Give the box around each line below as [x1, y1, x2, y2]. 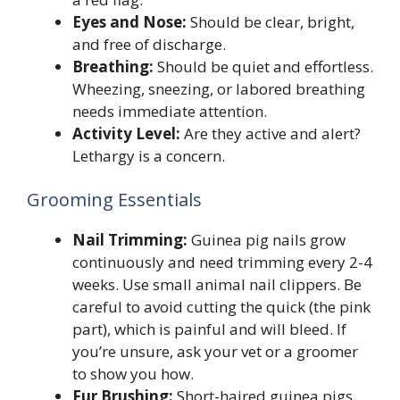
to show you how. [72, 363, 194, 385]
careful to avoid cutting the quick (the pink [72, 296, 371, 318]
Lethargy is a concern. [72, 145, 225, 166]
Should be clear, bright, [187, 11, 354, 32]
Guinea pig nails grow [187, 229, 346, 251]
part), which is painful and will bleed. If [72, 319, 346, 340]
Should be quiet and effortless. [154, 55, 373, 77]
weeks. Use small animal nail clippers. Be [72, 274, 362, 296]
